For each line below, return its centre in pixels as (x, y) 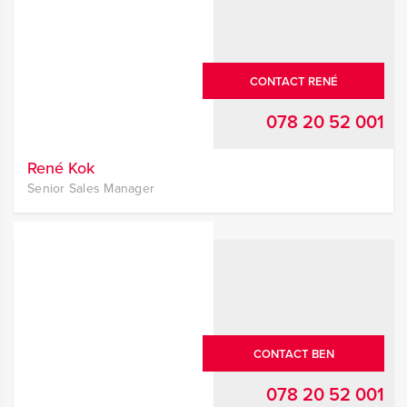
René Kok (61, 168)
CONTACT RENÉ (293, 81)
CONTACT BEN (293, 354)
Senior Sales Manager (91, 189)
